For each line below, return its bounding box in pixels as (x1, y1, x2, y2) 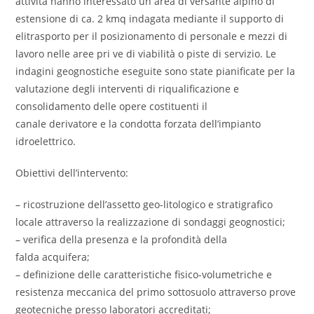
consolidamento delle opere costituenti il (15, 100, 208, 113)
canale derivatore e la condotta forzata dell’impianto (15, 117, 261, 130)
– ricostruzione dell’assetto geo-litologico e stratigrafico (15, 198, 273, 211)
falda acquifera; (15, 250, 90, 264)
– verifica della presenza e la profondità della (15, 233, 228, 246)
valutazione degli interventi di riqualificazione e (15, 82, 240, 95)
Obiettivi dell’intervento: (15, 166, 129, 179)
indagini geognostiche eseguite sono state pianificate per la (15, 64, 296, 78)
